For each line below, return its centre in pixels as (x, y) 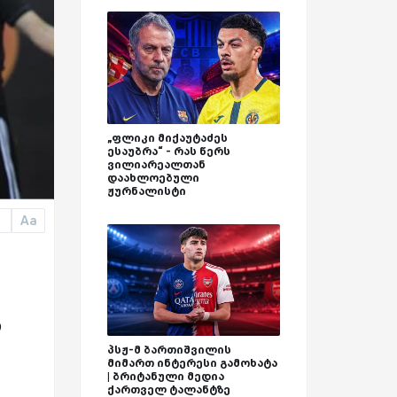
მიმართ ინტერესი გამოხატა (192, 363)
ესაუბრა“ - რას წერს (169, 151)
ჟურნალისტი (147, 191)
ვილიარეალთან (156, 164)
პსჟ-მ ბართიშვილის (169, 350)
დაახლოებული (153, 177)
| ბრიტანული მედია (166, 377)
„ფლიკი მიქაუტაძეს (167, 137)
